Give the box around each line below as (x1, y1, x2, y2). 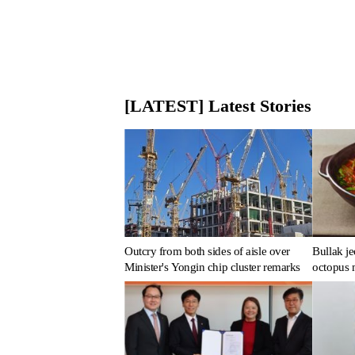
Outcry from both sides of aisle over (124, 245, 290, 258)
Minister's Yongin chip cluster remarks (124, 261, 300, 274)
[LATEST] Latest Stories (124, 96, 311, 116)
